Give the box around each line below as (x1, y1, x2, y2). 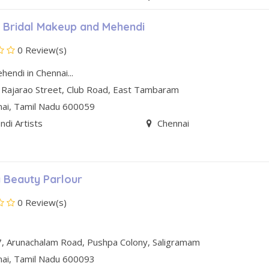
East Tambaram (113, 83, 180, 95)
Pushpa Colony (87, 236, 148, 249)
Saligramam (153, 236, 201, 249)
